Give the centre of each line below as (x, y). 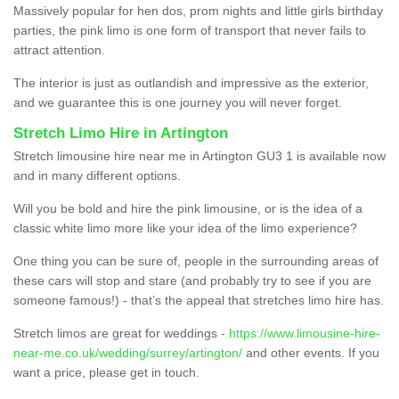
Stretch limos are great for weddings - (121, 334)
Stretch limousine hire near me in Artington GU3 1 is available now (199, 156)
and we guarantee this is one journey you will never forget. (178, 103)
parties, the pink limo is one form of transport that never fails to (190, 31)
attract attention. (59, 50)
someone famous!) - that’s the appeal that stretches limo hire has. (199, 301)
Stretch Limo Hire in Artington (121, 134)
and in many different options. (97, 176)
